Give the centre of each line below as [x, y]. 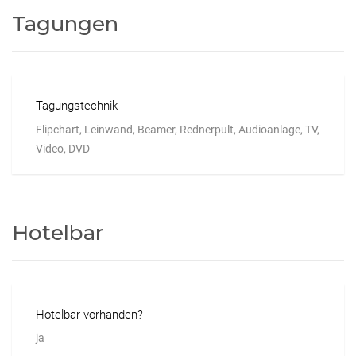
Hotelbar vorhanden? [89, 314]
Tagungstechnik [77, 105]
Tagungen [65, 23]
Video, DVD [63, 148]
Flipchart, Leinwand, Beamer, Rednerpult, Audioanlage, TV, [178, 129]
